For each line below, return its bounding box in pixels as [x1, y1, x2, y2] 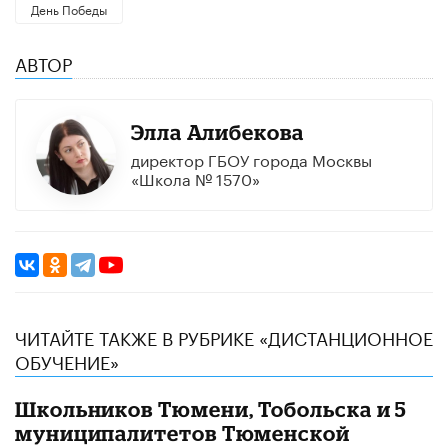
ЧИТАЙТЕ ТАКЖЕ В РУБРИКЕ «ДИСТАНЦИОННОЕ [15, 322, 433, 351]
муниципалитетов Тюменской [15, 421, 350, 446]
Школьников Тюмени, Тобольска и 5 [15, 397, 408, 422]
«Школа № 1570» [130, 164, 260, 190]
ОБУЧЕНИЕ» [15, 346, 119, 375]
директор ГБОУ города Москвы [130, 145, 372, 171]
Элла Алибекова [130, 119, 304, 144]
